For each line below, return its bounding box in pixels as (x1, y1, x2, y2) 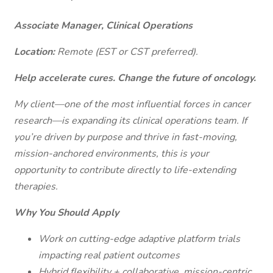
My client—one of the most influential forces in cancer (14, 97, 250, 111)
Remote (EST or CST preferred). (57, 45, 198, 58)
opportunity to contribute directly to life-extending (14, 163, 236, 177)
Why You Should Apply (14, 206, 119, 219)
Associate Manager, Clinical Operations (14, 19, 193, 32)
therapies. (14, 180, 58, 193)
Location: (14, 45, 57, 58)
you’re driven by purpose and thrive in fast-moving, (14, 130, 237, 144)
